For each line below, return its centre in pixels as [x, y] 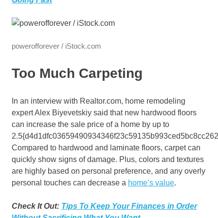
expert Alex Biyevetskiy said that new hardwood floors [104, 113]
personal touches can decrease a [70, 183]
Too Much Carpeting [77, 73]
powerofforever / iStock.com [56, 46]
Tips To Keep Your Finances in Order [129, 206]
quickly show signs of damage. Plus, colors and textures [108, 160]
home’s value [151, 183]
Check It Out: [36, 206]
